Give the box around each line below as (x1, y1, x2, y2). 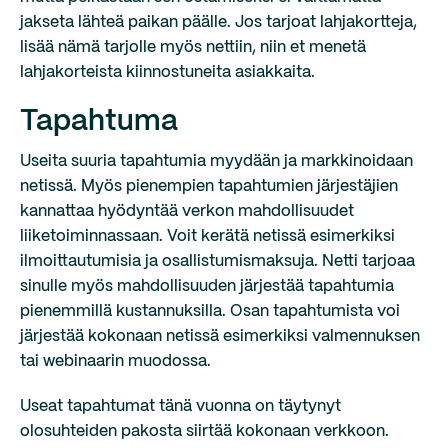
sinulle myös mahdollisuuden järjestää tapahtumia (20, 279, 394, 294)
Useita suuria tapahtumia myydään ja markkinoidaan (20, 154, 413, 169)
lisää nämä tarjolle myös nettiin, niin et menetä (20, 40, 366, 55)
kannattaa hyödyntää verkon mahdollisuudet (20, 204, 354, 219)
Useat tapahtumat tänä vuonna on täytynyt (20, 399, 341, 414)
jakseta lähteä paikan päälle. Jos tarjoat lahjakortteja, (20, 15, 417, 30)
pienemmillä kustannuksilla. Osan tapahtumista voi (20, 304, 400, 319)
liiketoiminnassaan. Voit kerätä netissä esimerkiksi (20, 229, 395, 244)
